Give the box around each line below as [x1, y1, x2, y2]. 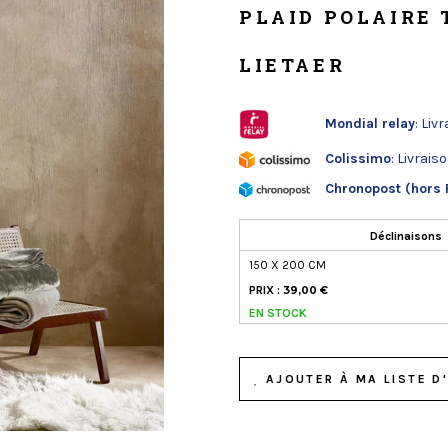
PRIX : [249, 283, 283, 297]
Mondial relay [324, 115, 415, 132]
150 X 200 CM [249, 258, 326, 272]
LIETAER [239, 53, 346, 77]
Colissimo [324, 150, 391, 167]
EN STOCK [249, 306, 307, 320]
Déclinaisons [370, 229, 442, 243]
